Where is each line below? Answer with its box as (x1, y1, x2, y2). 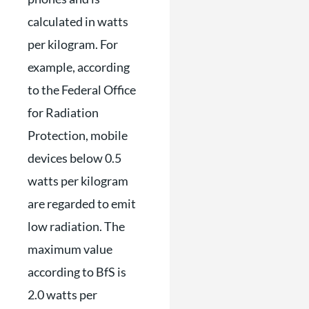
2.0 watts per (28, 287, 97, 302)
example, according (28, 59, 130, 74)
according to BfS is (28, 264, 126, 279)
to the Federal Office (28, 82, 136, 97)
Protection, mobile (28, 128, 128, 143)
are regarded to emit (28, 196, 136, 211)
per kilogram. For (28, 37, 118, 52)
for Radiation (28, 105, 99, 120)
